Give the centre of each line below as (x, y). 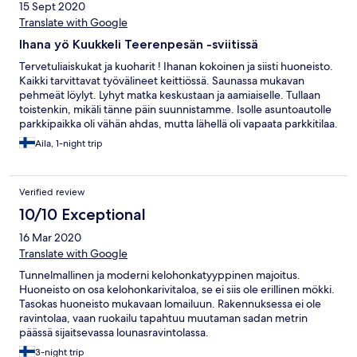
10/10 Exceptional (82, 215)
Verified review (52, 192)
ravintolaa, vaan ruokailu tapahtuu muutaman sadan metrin (163, 318)
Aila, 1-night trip (69, 144)
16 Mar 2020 (50, 238)
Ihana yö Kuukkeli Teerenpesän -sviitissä (139, 45)
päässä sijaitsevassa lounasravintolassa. (114, 333)
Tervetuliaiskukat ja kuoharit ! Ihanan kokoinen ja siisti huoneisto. (176, 67)
